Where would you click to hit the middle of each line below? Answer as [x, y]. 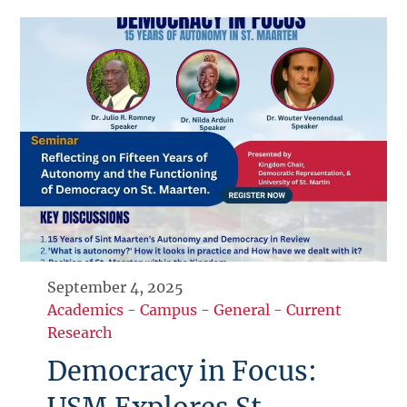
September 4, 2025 [116, 288]
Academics [86, 310]
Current [314, 310]
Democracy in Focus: [183, 372]
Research [80, 333]
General [242, 310]
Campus [169, 310]
